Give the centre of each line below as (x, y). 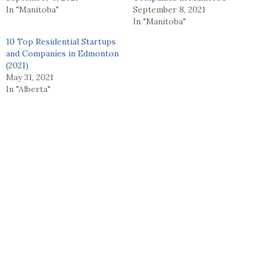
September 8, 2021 (169, 9)
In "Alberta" (28, 89)
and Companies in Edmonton (62, 53)
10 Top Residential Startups (61, 41)
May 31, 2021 (30, 77)
